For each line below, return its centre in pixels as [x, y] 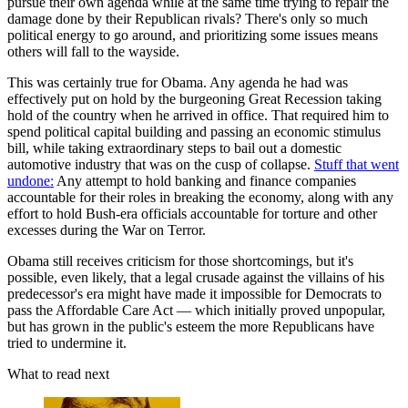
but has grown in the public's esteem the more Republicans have [191, 327]
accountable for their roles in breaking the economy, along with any [200, 198]
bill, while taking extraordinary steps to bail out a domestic [174, 148]
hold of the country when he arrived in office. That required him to [198, 116]
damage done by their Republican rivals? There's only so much [188, 19]
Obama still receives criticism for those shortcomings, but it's [180, 261]
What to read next [58, 374]
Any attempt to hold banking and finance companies [205, 181]
